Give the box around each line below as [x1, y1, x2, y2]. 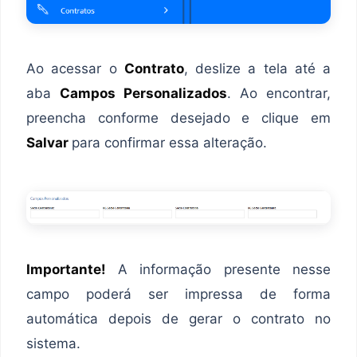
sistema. [26, 335, 80, 351]
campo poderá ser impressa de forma [26, 285, 331, 302]
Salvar [26, 134, 72, 151]
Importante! [26, 261, 118, 277]
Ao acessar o [26, 60, 124, 76]
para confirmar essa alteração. [72, 134, 267, 151]
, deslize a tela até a [183, 60, 331, 76]
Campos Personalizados [60, 84, 227, 101]
